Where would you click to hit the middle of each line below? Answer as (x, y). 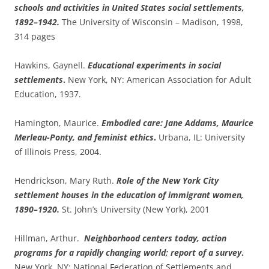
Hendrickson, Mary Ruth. (65, 180)
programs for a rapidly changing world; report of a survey (128, 252)
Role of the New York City (168, 180)
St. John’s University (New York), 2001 (134, 209)
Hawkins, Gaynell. (51, 65)
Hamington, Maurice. (58, 122)
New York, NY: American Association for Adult (158, 79)
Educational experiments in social (154, 65)
